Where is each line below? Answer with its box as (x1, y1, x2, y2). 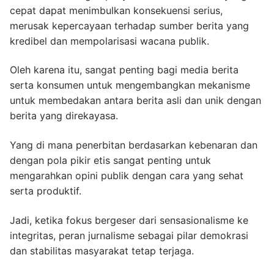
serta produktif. (10, 185, 81, 198)
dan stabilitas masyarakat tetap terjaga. (10, 244, 194, 257)
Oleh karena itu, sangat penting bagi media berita (10, 64, 239, 76)
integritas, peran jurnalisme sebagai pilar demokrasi (10, 229, 248, 242)
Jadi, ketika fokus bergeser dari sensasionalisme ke (10, 213, 248, 226)
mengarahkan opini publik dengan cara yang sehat (10, 169, 243, 182)
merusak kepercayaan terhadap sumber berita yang (10, 19, 249, 32)
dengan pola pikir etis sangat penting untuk (10, 154, 211, 167)
